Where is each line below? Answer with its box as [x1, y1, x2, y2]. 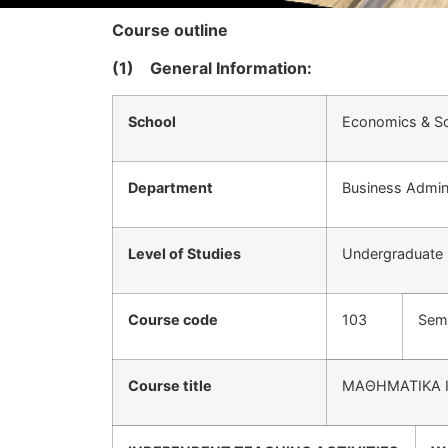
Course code [128, 310, 218, 328]
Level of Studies [128, 244, 241, 262]
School [128, 112, 176, 130]
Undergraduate [342, 244, 443, 262]
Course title [128, 376, 212, 394]
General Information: [150, 58, 312, 79]
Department [128, 178, 213, 196]
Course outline [112, 20, 228, 40]
